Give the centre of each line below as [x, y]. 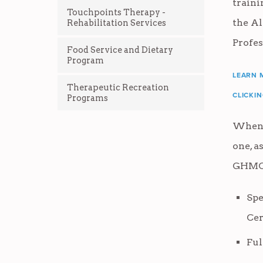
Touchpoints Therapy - [116, 13]
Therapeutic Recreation [118, 88]
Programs [87, 98]
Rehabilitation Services [117, 23]
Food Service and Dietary [120, 50]
